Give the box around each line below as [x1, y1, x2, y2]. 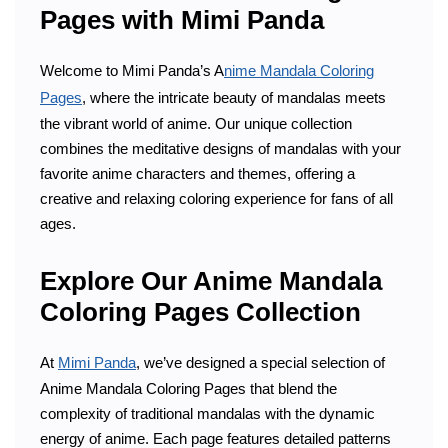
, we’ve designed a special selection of [136, 353, 385, 371]
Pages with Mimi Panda [40, 5, 324, 36]
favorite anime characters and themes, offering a [40, 164, 355, 182]
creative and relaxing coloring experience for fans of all [40, 189, 393, 207]
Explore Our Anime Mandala [40, 266, 382, 297]
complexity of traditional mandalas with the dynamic [40, 404, 375, 422]
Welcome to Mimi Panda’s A [40, 61, 224, 79]
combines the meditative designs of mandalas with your [40, 139, 401, 157]
